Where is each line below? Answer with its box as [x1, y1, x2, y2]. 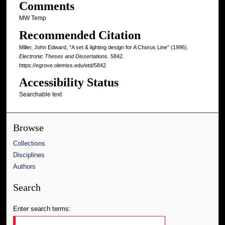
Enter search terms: [13, 205, 71, 213]
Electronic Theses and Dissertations [19, 53, 107, 60]
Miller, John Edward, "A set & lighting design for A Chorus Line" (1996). [19, 44, 188, 51]
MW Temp [19, 14, 46, 22]
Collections [13, 140, 46, 148]
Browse [13, 123, 44, 134]
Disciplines [13, 151, 45, 159]
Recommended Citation [19, 29, 141, 42]
